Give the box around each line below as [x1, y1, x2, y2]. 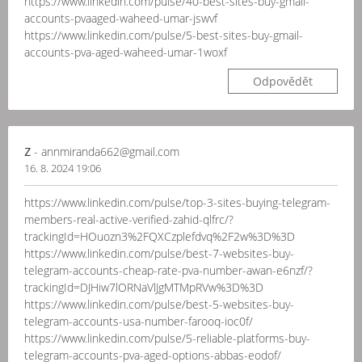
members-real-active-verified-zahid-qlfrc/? [24, 212, 234, 227]
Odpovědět [253, 74, 313, 89]
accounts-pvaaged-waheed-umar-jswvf [24, 11, 217, 26]
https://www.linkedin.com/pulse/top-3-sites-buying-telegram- [24, 195, 330, 210]
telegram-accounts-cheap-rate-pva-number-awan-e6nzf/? [24, 263, 313, 278]
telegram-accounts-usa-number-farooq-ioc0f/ [24, 314, 253, 329]
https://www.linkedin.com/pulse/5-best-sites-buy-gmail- [24, 27, 303, 43]
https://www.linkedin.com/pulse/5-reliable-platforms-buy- [24, 330, 310, 346]
